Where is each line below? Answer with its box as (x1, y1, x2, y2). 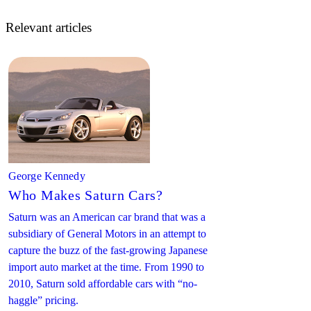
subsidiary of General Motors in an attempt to (8, 227, 206, 239)
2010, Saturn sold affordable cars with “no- (8, 277, 197, 289)
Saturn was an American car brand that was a (8, 210, 205, 223)
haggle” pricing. (8, 294, 78, 306)
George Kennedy (8, 169, 85, 182)
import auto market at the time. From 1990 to (8, 260, 204, 273)
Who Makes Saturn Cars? (8, 187, 163, 203)
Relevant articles (6, 19, 92, 35)
